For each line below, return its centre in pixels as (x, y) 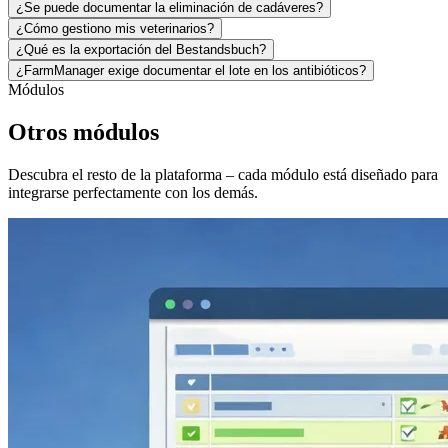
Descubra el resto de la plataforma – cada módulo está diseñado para (223, 174)
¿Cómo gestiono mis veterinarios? (115, 28)
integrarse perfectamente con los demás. (133, 192)
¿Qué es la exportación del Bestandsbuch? (141, 49)
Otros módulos (83, 131)
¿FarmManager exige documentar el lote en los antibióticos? (191, 70)
